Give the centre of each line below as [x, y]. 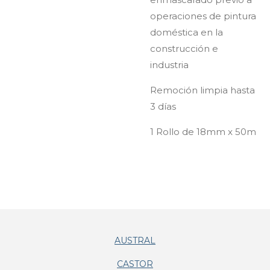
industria [169, 65]
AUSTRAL [135, 241]
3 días [163, 106]
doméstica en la [187, 32]
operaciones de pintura [203, 16]
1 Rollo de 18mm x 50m [203, 132]
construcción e [184, 49]
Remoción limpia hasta [202, 90]
